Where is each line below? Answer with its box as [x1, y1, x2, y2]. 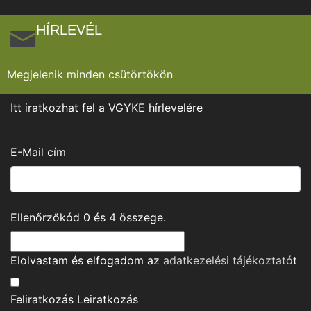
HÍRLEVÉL [36, 22, 102, 37]
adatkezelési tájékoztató [163, 253, 293, 267]
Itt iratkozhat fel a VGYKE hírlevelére [10, 101, 203, 115]
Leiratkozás [77, 292, 138, 306]
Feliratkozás [10, 292, 74, 306]
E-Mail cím [10, 145, 66, 159]
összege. [116, 210, 166, 224]
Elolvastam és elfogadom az [10, 253, 163, 267]
